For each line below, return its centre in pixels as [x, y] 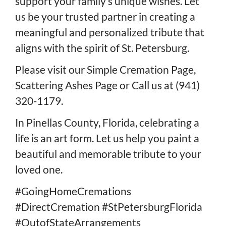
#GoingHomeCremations [73, 191]
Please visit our [51, 70]
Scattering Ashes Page [66, 85]
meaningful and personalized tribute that [110, 32]
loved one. [39, 169]
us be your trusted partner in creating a [105, 17]
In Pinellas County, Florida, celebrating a [107, 123]
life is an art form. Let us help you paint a [107, 138]
